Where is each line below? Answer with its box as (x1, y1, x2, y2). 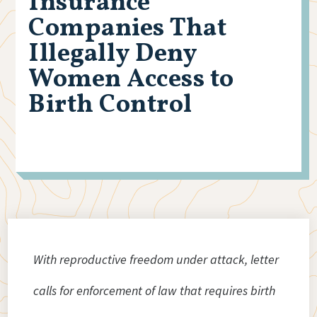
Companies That (28, 11, 227, 47)
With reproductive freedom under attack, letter (33, 251, 279, 268)
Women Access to (28, 62, 234, 98)
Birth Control (28, 88, 192, 124)
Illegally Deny (28, 37, 197, 73)
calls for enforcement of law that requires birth (33, 282, 276, 299)
